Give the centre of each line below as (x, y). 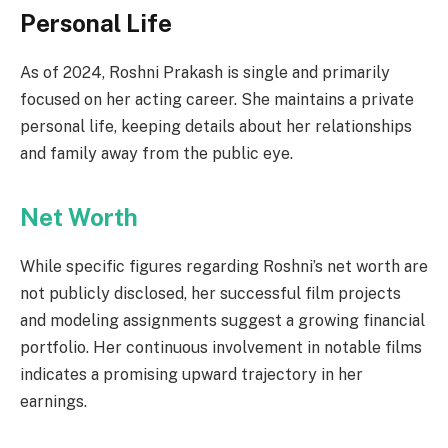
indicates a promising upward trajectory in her (191, 374)
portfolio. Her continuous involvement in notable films (221, 347)
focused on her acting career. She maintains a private (217, 100)
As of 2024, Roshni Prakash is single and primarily (205, 73)
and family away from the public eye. (156, 154)
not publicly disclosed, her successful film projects (210, 293)
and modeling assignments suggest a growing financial (222, 320)
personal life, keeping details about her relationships (216, 127)
